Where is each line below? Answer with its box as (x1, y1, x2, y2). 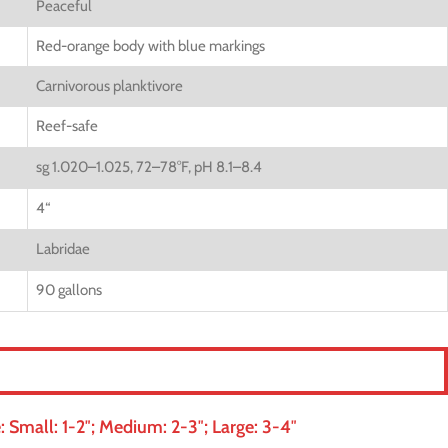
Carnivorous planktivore (36, 77, 183, 95)
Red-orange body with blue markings (36, 37, 265, 55)
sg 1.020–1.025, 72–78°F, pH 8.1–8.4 (36, 158, 262, 176)
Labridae (36, 240, 90, 258)
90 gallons (36, 281, 102, 299)
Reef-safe (36, 117, 98, 135)
